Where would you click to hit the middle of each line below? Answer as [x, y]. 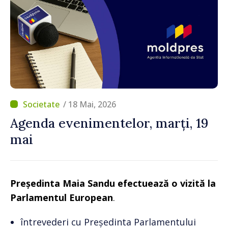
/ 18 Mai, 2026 [90, 104]
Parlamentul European [62, 197]
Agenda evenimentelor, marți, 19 [109, 123]
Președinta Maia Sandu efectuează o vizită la [113, 183]
